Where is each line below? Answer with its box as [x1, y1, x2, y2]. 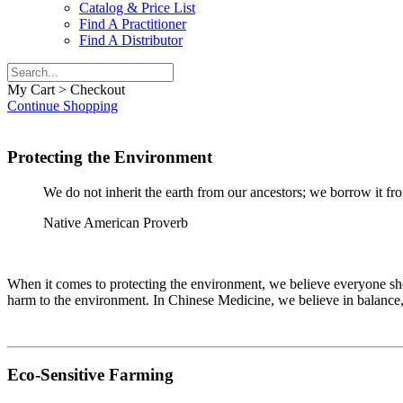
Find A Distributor [79, 32, 183, 49]
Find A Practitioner [79, 16, 186, 32]
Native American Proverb [43, 214, 188, 230]
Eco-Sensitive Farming [7, 364, 174, 384]
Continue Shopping [7, 98, 118, 114]
